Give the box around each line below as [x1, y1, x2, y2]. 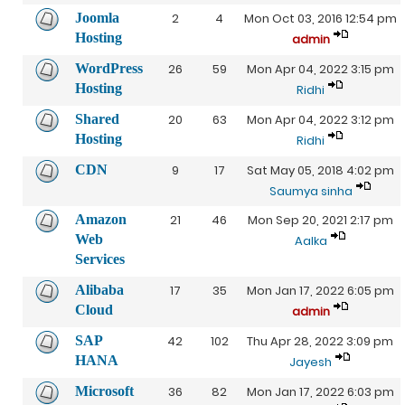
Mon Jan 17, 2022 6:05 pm [246, 282, 394, 299]
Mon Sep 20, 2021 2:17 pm [247, 212, 393, 229]
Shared [75, 111, 119, 127]
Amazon [75, 212, 127, 227]
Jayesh [289, 353, 332, 371]
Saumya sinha [268, 183, 353, 200]
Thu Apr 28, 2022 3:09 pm [247, 333, 393, 350]
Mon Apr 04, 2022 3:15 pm [246, 61, 394, 78]
